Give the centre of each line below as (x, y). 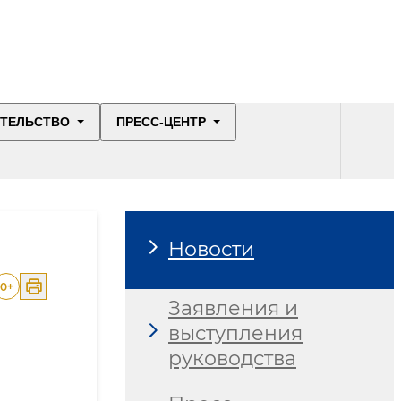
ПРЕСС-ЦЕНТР (161, 122)
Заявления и (233, 308)
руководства (232, 358)
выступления (235, 333)
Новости (211, 250)
